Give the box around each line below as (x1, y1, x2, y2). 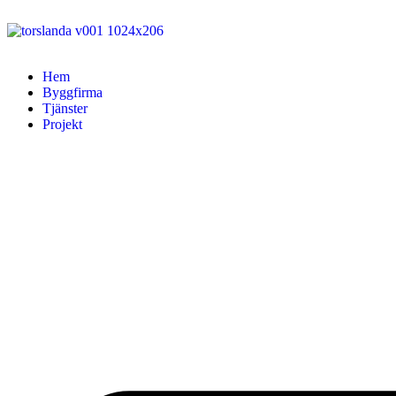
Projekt (42, 117, 82, 132)
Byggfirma (42, 85, 103, 100)
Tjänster (42, 101, 88, 116)
